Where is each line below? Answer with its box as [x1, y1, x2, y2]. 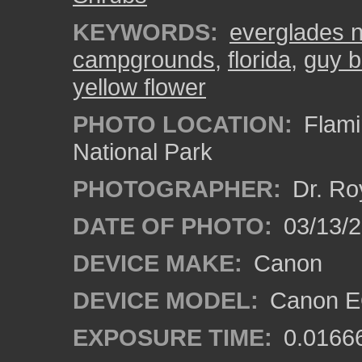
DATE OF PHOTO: [73, 213, 272, 239]
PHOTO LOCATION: [73, 111, 293, 137]
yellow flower [73, 74, 206, 100]
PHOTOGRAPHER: [73, 175, 281, 202]
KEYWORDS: [73, 19, 218, 45]
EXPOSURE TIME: [73, 324, 272, 351]
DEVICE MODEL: [73, 287, 259, 314]
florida [228, 46, 291, 73]
